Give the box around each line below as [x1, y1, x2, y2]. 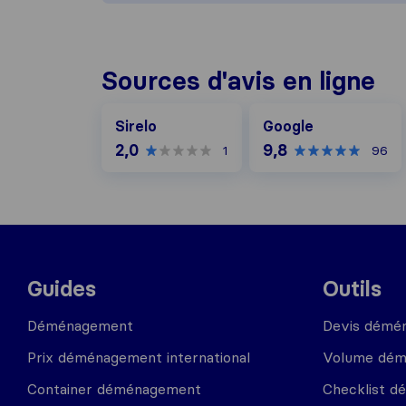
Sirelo [115, 117, 157, 135]
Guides [27, 275, 96, 302]
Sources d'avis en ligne [101, 65, 375, 96]
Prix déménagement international [27, 348, 250, 366]
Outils [323, 275, 382, 302]
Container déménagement [27, 380, 201, 398]
